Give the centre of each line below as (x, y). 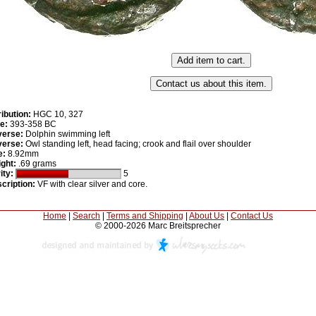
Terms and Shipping (145, 216)
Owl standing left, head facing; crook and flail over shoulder (137, 144)
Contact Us (252, 216)
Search (86, 216)
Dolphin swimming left (66, 134)
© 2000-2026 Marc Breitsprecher (158, 226)
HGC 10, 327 (57, 114)
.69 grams (36, 164)
